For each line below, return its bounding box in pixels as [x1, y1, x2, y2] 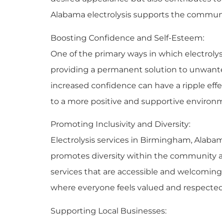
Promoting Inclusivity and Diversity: [51, 119, 190, 129]
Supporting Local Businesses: [51, 206, 166, 216]
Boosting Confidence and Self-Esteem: [51, 33, 204, 43]
